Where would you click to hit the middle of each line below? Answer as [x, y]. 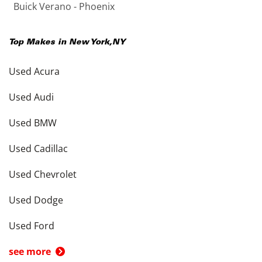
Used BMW [33, 123]
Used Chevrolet [43, 174]
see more [30, 251]
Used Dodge [36, 200]
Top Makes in [39, 43]
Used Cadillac [38, 149]
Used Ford [32, 226]
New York [89, 43]
